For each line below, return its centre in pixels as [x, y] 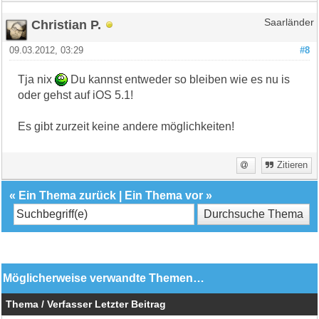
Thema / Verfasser [49, 304]
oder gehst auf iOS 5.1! [76, 95]
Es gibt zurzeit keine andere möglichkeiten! [126, 126]
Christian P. [67, 24]
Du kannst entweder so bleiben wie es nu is [179, 79]
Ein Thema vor [164, 195]
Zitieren [292, 165]
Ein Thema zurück [68, 195]
